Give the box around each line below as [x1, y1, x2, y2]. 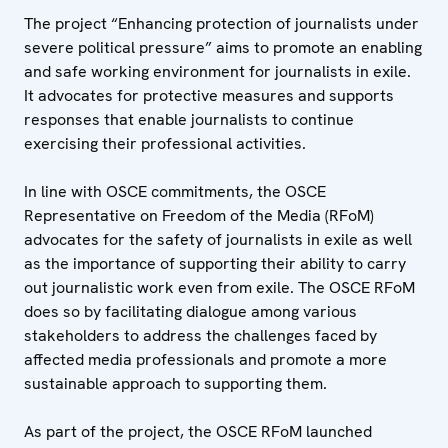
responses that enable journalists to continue [24, 109, 354, 131]
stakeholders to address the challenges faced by [24, 325, 377, 347]
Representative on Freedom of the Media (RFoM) [24, 205, 374, 227]
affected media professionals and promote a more [24, 349, 387, 371]
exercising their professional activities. [24, 133, 310, 155]
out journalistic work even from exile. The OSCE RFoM [24, 277, 415, 299]
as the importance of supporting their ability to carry [24, 253, 406, 275]
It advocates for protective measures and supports [24, 85, 394, 107]
